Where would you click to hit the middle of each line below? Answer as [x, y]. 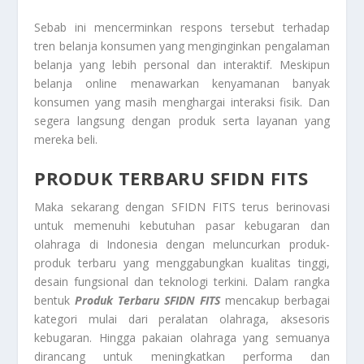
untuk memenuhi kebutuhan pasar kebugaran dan [182, 226]
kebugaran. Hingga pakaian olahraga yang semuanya [182, 338]
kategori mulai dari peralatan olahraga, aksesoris [182, 319]
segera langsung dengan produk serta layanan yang [182, 121]
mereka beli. [66, 139]
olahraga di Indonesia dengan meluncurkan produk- [182, 245]
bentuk [55, 301]
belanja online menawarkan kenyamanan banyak [182, 83]
